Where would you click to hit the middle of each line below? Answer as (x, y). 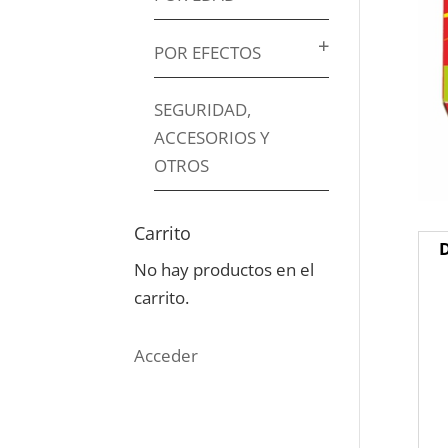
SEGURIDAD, (203, 109)
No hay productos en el (224, 269)
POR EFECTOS (208, 52)
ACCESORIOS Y (212, 137)
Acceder (166, 355)
